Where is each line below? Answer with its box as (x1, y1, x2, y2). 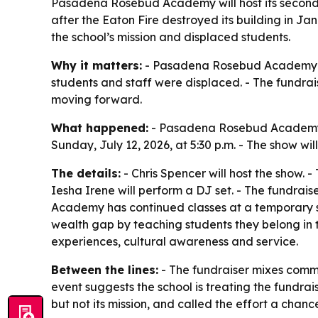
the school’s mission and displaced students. (51, 30, 290, 45)
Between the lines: (51, 263, 158, 278)
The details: (51, 166, 121, 181)
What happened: (51, 121, 148, 136)
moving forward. (51, 92, 142, 107)
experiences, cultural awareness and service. (51, 234, 298, 249)
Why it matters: (51, 58, 142, 73)
